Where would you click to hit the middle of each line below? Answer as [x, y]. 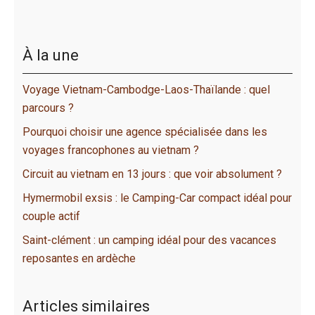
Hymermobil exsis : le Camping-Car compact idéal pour [157, 198]
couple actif [51, 216]
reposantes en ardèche [79, 258]
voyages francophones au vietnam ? [111, 150]
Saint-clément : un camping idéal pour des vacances [149, 240]
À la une [51, 55]
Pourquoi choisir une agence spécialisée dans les [145, 131]
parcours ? [48, 108]
